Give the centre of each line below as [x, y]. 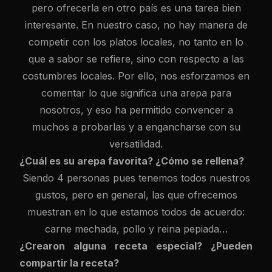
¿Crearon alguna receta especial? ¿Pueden [136, 246]
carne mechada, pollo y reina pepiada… [136, 229]
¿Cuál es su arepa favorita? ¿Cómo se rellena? [132, 161]
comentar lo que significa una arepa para [136, 93]
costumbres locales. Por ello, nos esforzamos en [136, 76]
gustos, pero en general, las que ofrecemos [136, 195]
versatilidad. [136, 144]
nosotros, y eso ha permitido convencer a [136, 110]
